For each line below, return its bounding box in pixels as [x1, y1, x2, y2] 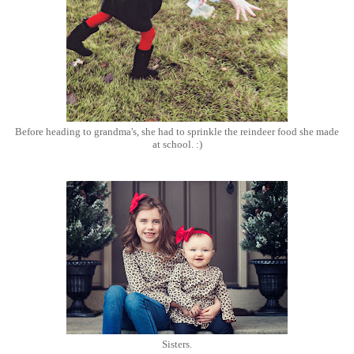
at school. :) [152, 139, 202, 151]
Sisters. [162, 338, 192, 350]
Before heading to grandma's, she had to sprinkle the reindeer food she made [15, 126, 339, 138]
